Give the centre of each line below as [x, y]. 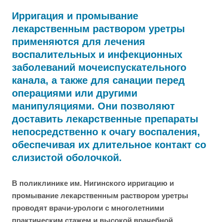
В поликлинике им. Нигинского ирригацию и [93, 183]
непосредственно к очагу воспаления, [106, 132]
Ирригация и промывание [75, 16]
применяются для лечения [79, 42]
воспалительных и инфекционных [97, 55]
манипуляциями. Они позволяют [93, 106]
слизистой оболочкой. [67, 158]
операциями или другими [75, 93]
